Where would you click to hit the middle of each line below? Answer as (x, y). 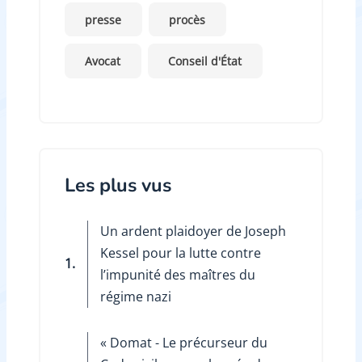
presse (103, 19)
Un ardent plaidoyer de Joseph (193, 231)
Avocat (103, 61)
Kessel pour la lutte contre (180, 253)
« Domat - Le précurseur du (183, 342)
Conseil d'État (205, 61)
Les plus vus (118, 185)
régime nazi (135, 296)
